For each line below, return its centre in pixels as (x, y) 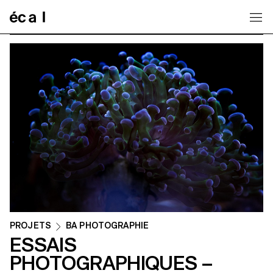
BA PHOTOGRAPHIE (107, 226)
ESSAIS (43, 245)
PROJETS (30, 226)
